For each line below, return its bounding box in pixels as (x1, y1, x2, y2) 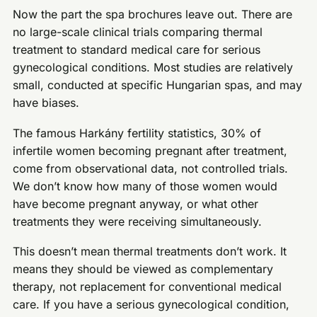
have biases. (13, 95, 80, 110)
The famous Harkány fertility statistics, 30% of (13, 125, 262, 140)
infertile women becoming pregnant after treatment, (13, 143, 288, 158)
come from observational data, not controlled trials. (13, 161, 289, 175)
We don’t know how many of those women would (13, 178, 278, 193)
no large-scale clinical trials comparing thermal (13, 24, 263, 39)
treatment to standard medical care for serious (13, 42, 261, 57)
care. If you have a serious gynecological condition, (13, 297, 290, 312)
